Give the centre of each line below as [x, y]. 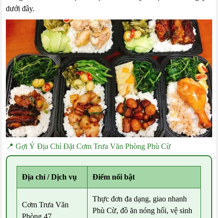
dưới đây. [20, 9]
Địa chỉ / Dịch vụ [50, 177]
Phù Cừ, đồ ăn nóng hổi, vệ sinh [143, 211]
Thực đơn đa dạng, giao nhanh [140, 199]
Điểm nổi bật [114, 177]
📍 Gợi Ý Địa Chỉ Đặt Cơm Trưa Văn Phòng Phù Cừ [89, 146]
